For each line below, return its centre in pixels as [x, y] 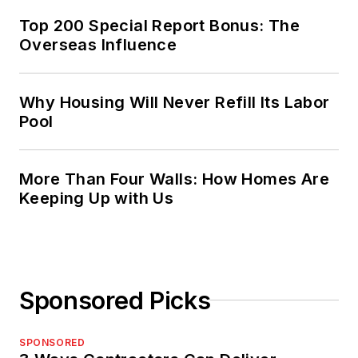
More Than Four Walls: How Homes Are [174, 179]
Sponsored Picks [115, 300]
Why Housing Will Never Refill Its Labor [175, 102]
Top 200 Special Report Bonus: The [160, 25]
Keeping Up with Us [97, 198]
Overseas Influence [98, 44]
